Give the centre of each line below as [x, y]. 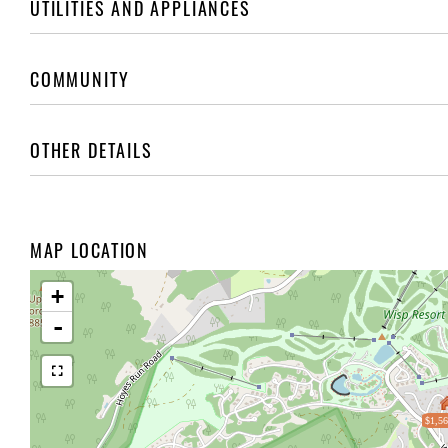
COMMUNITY [80, 79]
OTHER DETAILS [91, 150]
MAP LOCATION [89, 250]
